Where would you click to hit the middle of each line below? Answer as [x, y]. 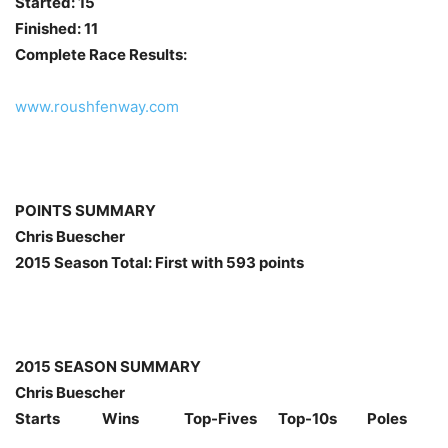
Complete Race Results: [101, 54]
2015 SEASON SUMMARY [108, 366]
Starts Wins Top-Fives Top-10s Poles [211, 418]
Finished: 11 [56, 28]
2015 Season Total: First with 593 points [159, 262]
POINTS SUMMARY [85, 210]
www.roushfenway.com [97, 106]
